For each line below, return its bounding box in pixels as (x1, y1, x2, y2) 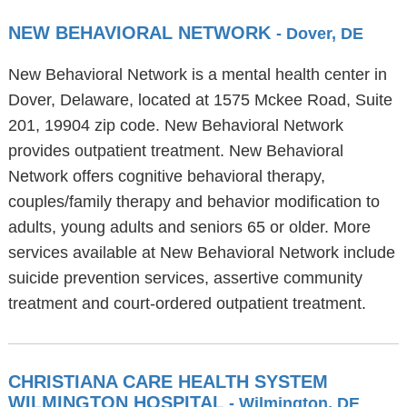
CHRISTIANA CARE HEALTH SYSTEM (7, 372, 328, 392)
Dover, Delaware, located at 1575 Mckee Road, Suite (7, 91, 392, 109)
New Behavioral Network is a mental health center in (7, 65, 387, 84)
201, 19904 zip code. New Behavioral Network (7, 116, 343, 134)
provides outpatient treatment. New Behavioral (7, 142, 343, 160)
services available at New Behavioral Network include (7, 243, 395, 262)
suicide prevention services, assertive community (7, 269, 362, 287)
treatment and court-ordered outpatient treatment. (7, 294, 366, 313)
